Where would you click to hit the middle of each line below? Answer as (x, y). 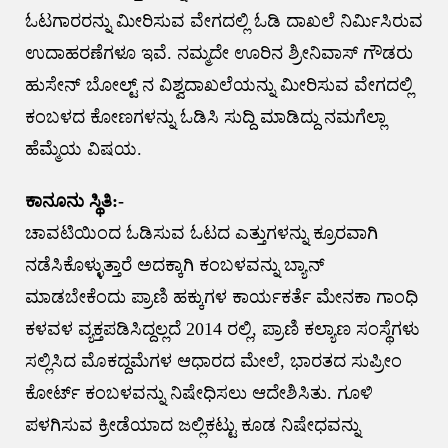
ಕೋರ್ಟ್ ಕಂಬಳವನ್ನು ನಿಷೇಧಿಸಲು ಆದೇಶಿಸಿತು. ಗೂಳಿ (198, 392)
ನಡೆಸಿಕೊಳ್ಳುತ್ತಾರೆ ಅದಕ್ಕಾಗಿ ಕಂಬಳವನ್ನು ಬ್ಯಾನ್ (174, 264)
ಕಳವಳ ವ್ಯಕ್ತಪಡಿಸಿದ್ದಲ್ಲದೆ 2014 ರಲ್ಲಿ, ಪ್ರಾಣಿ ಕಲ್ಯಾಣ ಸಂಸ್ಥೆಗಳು (222, 328)
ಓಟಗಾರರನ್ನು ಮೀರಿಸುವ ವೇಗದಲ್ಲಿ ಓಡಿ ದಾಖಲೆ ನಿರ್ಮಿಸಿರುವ (223, 20)
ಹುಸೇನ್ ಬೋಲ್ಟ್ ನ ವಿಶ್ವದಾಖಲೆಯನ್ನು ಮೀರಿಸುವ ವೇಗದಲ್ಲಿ (218, 84)
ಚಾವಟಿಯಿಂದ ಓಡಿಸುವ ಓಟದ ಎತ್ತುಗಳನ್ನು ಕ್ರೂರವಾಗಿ (201, 232)
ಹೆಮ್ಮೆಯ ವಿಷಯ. (83, 148)
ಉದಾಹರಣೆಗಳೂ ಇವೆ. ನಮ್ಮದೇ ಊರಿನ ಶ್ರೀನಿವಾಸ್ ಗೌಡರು (218, 52)
